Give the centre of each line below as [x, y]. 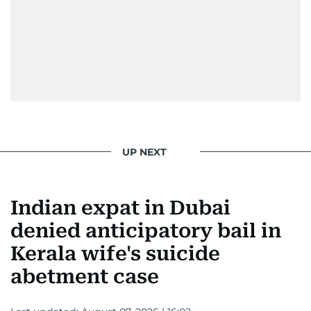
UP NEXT [144, 152]
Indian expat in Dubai [120, 208]
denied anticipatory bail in [146, 231]
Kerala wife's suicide [115, 254]
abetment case [85, 277]
